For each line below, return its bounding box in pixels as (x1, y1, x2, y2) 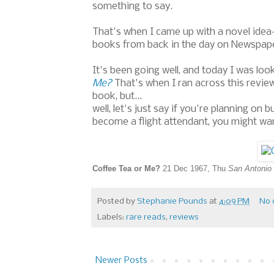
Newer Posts (95, 255, 147, 265)
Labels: (97, 212, 126, 222)
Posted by (97, 196, 137, 206)
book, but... (92, 91, 142, 102)
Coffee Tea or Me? (92, 164, 160, 174)
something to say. (92, 1, 175, 12)
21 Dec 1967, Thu (160, 164, 228, 174)
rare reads (126, 212, 166, 222)
